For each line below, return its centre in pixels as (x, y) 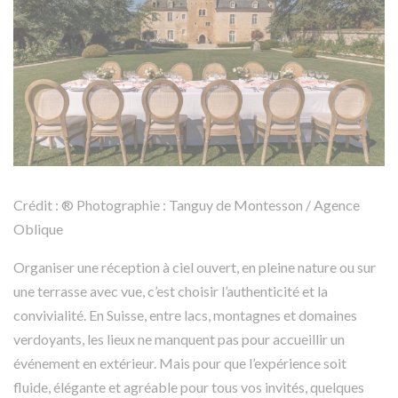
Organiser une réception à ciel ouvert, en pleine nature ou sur (195, 267)
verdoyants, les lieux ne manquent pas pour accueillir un (179, 339)
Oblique (38, 229)
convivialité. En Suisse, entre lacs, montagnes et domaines (185, 315)
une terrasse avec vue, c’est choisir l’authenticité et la (171, 291)
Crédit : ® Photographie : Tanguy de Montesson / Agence (187, 205)
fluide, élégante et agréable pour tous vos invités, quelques (189, 387)
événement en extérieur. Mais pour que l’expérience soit (180, 363)
